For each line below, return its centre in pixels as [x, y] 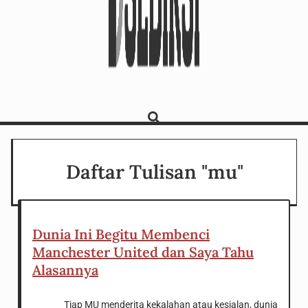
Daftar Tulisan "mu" [155, 172]
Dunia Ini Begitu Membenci [121, 234]
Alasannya [65, 270]
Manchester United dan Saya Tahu [143, 252]
